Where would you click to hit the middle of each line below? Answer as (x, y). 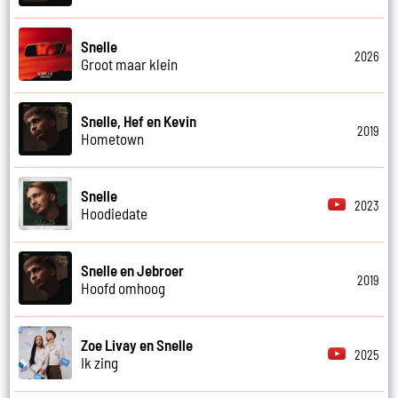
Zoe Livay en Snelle (137, 345)
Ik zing (100, 363)
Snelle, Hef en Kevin (139, 121)
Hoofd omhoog (123, 288)
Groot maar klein (130, 64)
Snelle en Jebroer (133, 271)
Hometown (113, 139)
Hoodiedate (115, 214)
